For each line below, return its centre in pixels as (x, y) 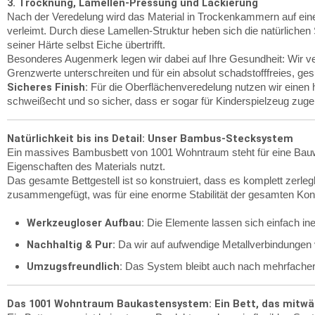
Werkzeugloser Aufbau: (85, 223)
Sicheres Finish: (47, 87)
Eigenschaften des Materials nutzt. (86, 167)
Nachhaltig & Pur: (71, 245)
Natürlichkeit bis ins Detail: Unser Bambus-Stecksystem (150, 139)
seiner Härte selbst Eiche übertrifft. (86, 45)
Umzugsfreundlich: (75, 266)
